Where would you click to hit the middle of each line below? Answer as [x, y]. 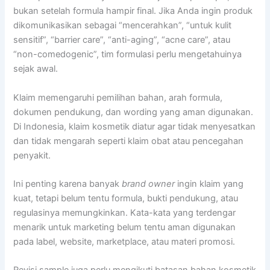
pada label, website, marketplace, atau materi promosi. [124, 241]
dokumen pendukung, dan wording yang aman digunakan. [133, 112]
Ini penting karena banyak [68, 184]
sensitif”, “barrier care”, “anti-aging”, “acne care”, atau [122, 40]
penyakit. [32, 155]
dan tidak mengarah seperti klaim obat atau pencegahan [129, 141]
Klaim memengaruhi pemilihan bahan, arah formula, [118, 97]
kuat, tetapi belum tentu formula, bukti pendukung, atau [126, 198]
